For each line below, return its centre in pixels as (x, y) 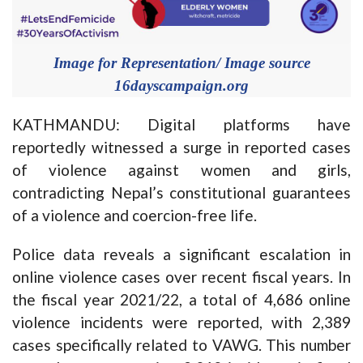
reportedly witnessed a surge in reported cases (181, 147)
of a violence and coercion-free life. (135, 215)
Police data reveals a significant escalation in (181, 254)
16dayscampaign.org (181, 85)
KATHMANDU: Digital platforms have (181, 124)
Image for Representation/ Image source (181, 62)
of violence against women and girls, (181, 169)
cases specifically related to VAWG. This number (181, 344)
